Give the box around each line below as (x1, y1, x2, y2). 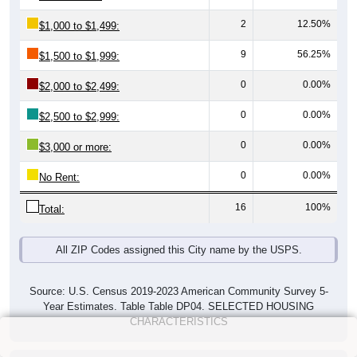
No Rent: (39, 171, 80, 184)
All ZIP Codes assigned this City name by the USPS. (55, 244, 302, 257)
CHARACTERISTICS (129, 316, 228, 328)
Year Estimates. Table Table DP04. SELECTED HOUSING (43, 300, 314, 313)
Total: (39, 203, 65, 216)
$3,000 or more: (39, 141, 112, 154)
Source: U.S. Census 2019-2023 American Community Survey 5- (29, 285, 328, 298)
